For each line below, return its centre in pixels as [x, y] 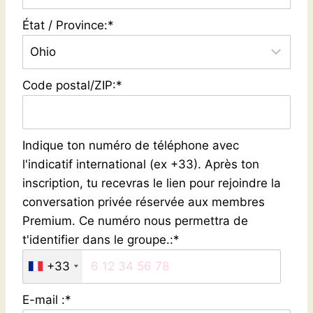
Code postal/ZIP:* [72, 85]
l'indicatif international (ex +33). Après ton [141, 164]
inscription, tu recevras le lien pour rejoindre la [152, 183]
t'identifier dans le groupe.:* [101, 239]
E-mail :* [47, 299]
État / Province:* [68, 25]
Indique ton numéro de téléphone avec [131, 145]
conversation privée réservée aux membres [144, 202]
